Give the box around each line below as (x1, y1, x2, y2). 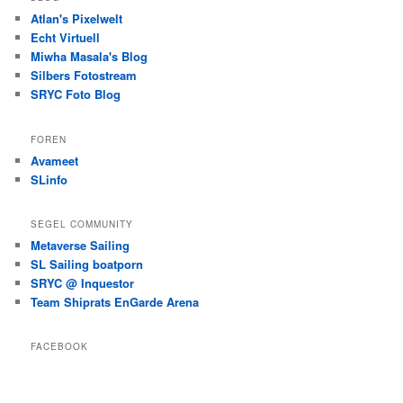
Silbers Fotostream (31, 67, 138, 85)
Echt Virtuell (31, 29, 101, 47)
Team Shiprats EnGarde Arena (31, 292, 200, 310)
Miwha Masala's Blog (31, 48, 148, 66)
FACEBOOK (31, 340, 89, 354)
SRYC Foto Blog (31, 85, 121, 103)
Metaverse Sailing (31, 236, 130, 254)
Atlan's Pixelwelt (31, 10, 123, 28)
